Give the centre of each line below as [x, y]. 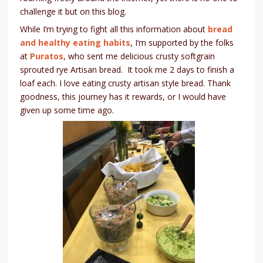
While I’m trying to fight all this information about [114, 29]
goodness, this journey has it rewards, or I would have [123, 96]
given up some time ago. [67, 110]
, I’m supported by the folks [182, 42]
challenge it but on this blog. [73, 11]
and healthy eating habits [75, 42]
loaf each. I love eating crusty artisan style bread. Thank [126, 83]
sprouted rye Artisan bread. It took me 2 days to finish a [127, 69]
